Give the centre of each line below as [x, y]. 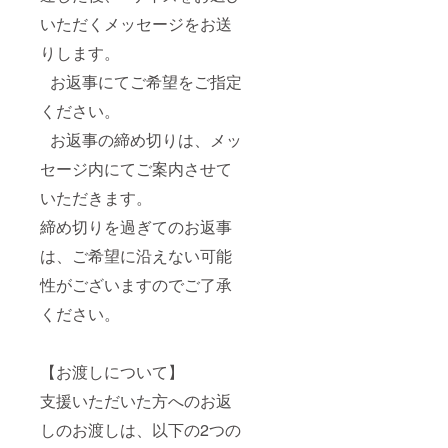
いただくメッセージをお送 [136, 23]
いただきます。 [101, 197]
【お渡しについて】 [117, 371]
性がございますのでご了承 [136, 284]
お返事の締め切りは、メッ [141, 139]
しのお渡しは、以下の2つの [140, 429]
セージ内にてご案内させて [136, 168]
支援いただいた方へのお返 [136, 400]
